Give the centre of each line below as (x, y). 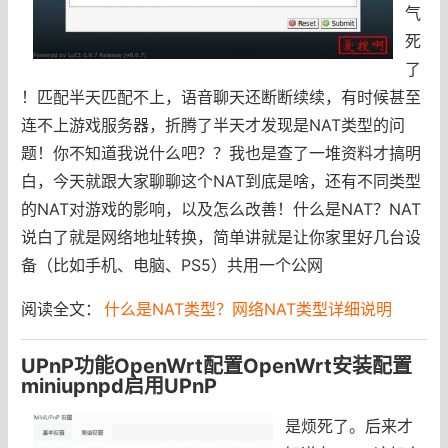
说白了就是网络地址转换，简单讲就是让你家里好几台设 (220, 236)
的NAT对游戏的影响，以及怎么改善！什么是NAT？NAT (220, 208)
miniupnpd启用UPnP (118, 385)
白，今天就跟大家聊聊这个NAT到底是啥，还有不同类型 (220, 180)
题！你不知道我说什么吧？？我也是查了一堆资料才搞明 (220, 152)
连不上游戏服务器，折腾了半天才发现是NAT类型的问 (212, 124)
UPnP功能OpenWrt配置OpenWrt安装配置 (216, 365)
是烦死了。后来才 (348, 425)
